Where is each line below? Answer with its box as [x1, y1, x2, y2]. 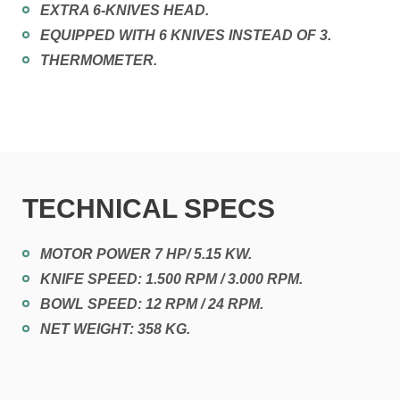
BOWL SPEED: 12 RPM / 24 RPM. [40, 296, 263, 312]
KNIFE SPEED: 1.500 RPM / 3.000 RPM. [40, 271, 303, 287]
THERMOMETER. [40, 53, 157, 69]
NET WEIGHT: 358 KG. [40, 321, 190, 337]
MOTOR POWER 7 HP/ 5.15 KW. [40, 246, 252, 262]
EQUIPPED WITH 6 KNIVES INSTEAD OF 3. [40, 28, 331, 44]
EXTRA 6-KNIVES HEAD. [40, 3, 209, 19]
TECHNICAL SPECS [22, 194, 275, 224]
